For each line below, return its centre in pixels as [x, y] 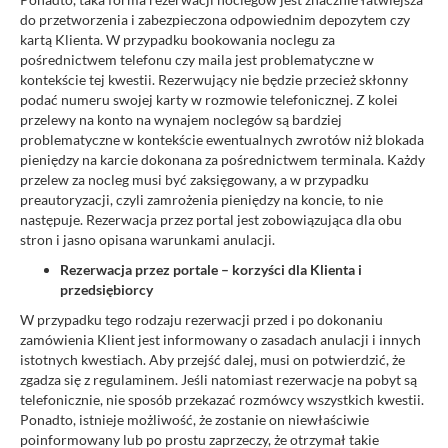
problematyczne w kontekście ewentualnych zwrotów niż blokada [222, 139]
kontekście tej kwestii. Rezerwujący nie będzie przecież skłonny [214, 79]
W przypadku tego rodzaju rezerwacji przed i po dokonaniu [201, 319]
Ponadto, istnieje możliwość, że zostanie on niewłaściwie [194, 419]
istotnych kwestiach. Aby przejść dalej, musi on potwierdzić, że [212, 359]
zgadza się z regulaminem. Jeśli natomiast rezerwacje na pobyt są [218, 379]
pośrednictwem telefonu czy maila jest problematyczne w [197, 59]
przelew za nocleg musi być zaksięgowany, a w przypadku [194, 179]
